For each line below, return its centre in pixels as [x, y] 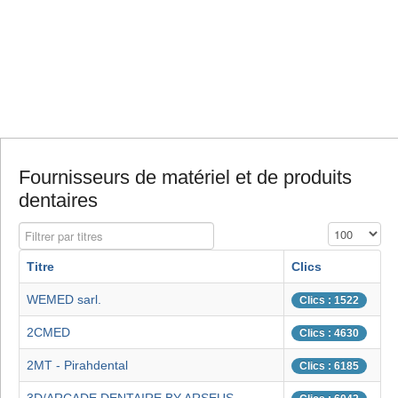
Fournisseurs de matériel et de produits [185, 178]
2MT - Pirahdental [77, 366]
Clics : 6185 [329, 366]
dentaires [58, 201]
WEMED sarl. [64, 300]
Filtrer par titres [60, 231]
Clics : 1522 [329, 301]
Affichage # [357, 231]
